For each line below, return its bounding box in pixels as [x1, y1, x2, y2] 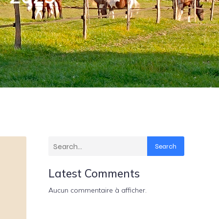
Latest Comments [48, 166, 140, 180]
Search [154, 142, 176, 151]
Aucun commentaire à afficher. [48, 186, 147, 195]
